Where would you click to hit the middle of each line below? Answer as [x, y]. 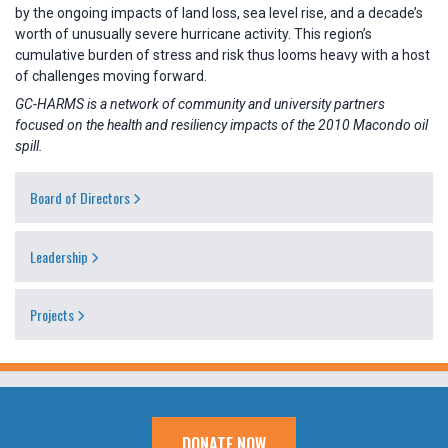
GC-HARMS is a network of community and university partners [200, 104]
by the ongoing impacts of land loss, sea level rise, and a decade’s [219, 12]
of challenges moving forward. [111, 75]
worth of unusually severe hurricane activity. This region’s [193, 33]
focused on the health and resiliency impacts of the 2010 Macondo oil [221, 125]
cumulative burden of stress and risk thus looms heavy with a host [222, 54]
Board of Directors [80, 198]
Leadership [59, 256]
